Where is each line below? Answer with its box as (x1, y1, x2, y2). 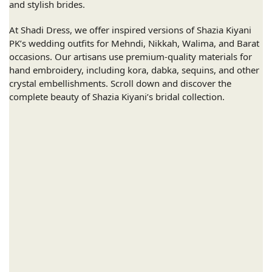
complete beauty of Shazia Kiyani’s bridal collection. (9, 90, 225, 103)
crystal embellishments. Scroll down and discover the (9, 76, 231, 89)
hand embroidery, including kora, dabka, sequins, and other (9, 63, 259, 76)
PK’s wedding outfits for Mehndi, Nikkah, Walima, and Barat (9, 36, 259, 49)
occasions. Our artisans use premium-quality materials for (9, 50, 252, 63)
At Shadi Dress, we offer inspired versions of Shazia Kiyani (9, 23, 251, 36)
